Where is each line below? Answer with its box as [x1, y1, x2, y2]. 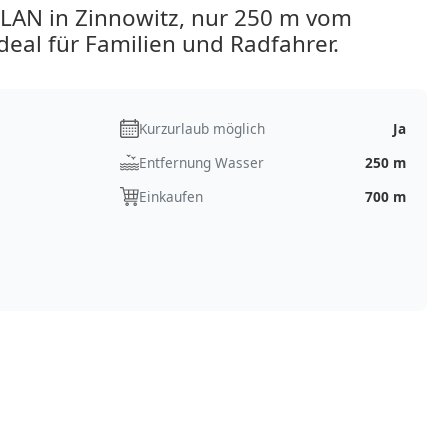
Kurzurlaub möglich [138, 118, 265, 138]
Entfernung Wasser [138, 152, 264, 172]
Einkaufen [138, 186, 203, 206]
